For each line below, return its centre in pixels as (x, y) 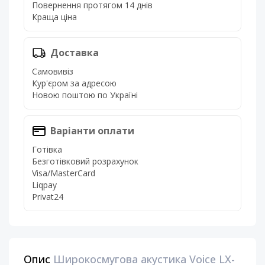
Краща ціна (54, 17)
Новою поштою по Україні (85, 95)
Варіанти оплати (92, 131)
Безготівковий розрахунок (85, 161)
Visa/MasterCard (64, 173)
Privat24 (48, 197)
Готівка (47, 150)
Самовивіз (53, 72)
